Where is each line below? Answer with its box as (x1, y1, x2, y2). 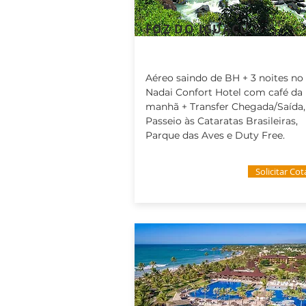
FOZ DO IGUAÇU (145, 21, 250, 37)
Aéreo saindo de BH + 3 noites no (145, 72, 303, 84)
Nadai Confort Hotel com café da (145, 86, 303, 98)
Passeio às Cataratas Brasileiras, (145, 115, 298, 127)
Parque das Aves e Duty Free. (145, 129, 288, 141)
